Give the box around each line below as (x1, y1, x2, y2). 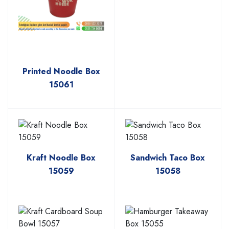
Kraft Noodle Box (27, 152, 96, 164)
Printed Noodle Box (22, 65, 100, 78)
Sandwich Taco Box (130, 152, 205, 164)
